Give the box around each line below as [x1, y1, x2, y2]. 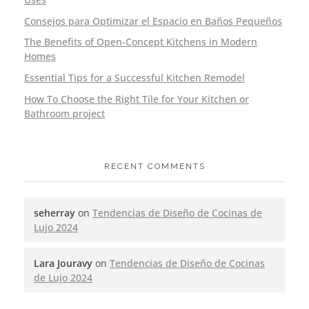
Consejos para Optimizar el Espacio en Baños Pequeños [24, 14, 282, 28]
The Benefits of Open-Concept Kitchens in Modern [24, 35, 257, 49]
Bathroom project [24, 107, 105, 121]
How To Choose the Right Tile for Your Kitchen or [24, 92, 249, 106]
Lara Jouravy [34, 256, 92, 270]
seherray [34, 206, 75, 219]
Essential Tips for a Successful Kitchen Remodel [24, 71, 245, 85]
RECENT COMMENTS [103, 161, 206, 171]
